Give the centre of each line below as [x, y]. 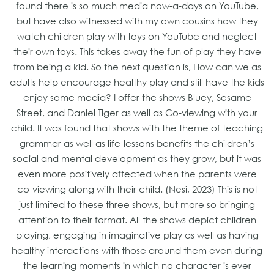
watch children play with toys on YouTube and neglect [137, 36]
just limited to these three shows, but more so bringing [137, 205]
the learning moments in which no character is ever [137, 266]
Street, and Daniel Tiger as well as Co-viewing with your [137, 113]
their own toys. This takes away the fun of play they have [137, 52]
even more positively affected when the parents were [137, 174]
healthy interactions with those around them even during [137, 250]
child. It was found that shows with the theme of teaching [137, 128]
